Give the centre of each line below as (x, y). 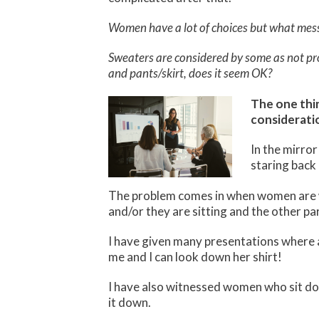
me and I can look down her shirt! (195, 257)
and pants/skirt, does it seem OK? (190, 73)
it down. (130, 303)
